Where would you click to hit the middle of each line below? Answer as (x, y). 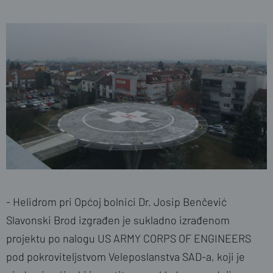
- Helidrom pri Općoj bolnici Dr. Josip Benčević (116, 202)
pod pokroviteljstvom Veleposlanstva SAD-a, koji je (126, 257)
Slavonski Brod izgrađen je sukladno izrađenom (118, 220)
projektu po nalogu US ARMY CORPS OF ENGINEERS (129, 239)
